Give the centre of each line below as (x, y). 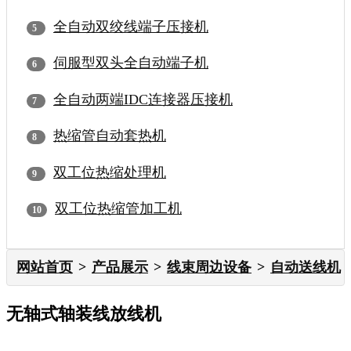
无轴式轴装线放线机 (84, 313)
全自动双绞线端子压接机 (131, 26)
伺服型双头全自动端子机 (131, 63)
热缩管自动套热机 (110, 136)
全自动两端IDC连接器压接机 (143, 99)
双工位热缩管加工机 (118, 209)
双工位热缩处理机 (110, 172)
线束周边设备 (209, 267)
